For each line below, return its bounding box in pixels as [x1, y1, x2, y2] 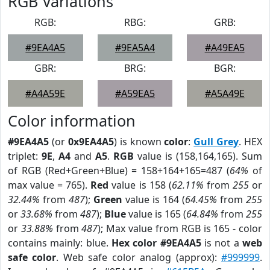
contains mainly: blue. [8, 236, 111, 250]
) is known [113, 135, 165, 148]
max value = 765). [8, 178, 91, 192]
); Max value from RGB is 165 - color [98, 222, 263, 235]
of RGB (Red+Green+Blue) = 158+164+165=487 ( [8, 164, 230, 177]
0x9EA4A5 [67, 135, 114, 148]
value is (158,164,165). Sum [134, 149, 262, 163]
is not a [201, 236, 243, 250]
